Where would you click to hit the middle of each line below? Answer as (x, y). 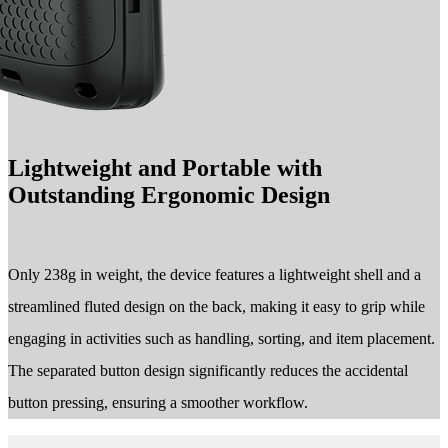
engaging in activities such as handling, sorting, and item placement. (221, 338)
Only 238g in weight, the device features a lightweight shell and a (214, 274)
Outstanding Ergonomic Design (169, 194)
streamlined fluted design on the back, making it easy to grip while (216, 306)
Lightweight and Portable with (165, 167)
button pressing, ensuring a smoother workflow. (158, 402)
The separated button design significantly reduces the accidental (208, 370)
